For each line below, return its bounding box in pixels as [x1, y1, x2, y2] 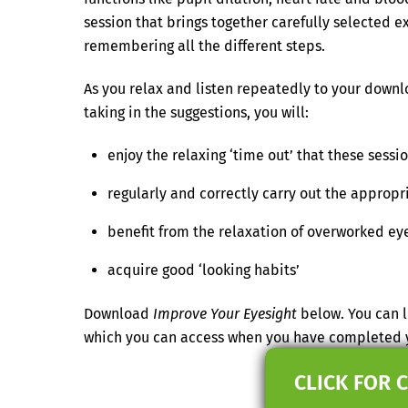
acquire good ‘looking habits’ [107, 260, 300, 279]
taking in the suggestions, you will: [84, 104, 309, 122]
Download [84, 305, 153, 323]
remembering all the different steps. [84, 37, 325, 56]
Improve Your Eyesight [153, 305, 297, 323]
